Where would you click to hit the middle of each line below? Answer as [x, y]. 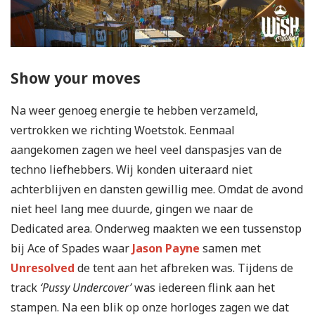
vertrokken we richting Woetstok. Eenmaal [123, 130]
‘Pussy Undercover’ [86, 288]
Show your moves [76, 78]
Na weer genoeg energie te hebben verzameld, [134, 111]
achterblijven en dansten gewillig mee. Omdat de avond [157, 189]
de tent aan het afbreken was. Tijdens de [184, 268]
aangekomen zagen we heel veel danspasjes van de [146, 150]
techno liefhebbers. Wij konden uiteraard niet [131, 170]
